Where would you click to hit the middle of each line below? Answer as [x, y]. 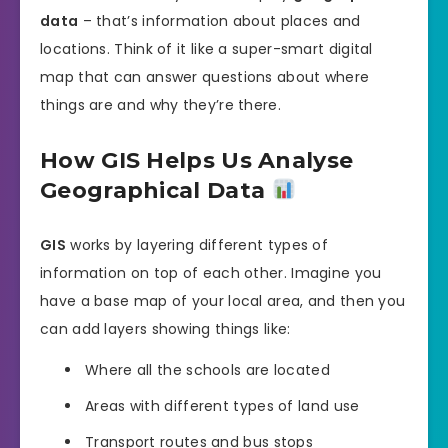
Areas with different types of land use [222, 406]
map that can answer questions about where [205, 76]
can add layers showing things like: [165, 329]
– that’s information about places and [219, 20]
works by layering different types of [197, 245]
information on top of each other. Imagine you [211, 273]
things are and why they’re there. [160, 104]
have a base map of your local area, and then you [223, 301]
